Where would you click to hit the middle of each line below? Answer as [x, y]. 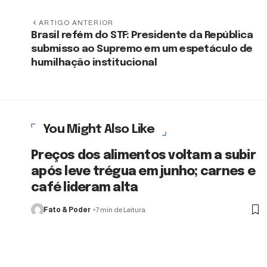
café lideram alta [85, 187]
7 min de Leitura [120, 209]
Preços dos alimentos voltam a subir [143, 155]
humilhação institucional [94, 63]
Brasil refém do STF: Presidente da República [142, 35]
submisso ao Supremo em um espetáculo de [142, 49]
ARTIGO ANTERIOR [76, 22]
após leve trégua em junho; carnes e [143, 171]
